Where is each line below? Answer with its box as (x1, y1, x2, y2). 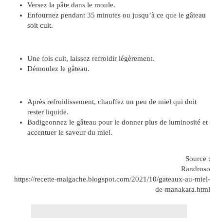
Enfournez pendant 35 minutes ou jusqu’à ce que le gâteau (27, 11, 206, 19)
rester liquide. (27, 108, 69, 116)
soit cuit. (27, 21, 53, 30)
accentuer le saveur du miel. (27, 128, 112, 137)
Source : (185, 155, 210, 163)
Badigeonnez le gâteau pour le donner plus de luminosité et (27, 118, 208, 127)
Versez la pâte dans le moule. (27, 1, 115, 9)
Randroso (181, 165, 210, 173)
